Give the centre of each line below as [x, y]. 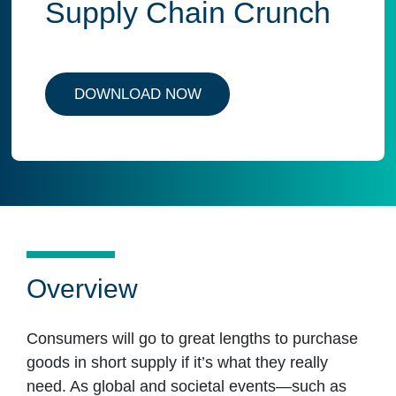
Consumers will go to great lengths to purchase [192, 339]
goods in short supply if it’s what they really [177, 363]
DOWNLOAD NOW [137, 94]
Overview [82, 288]
